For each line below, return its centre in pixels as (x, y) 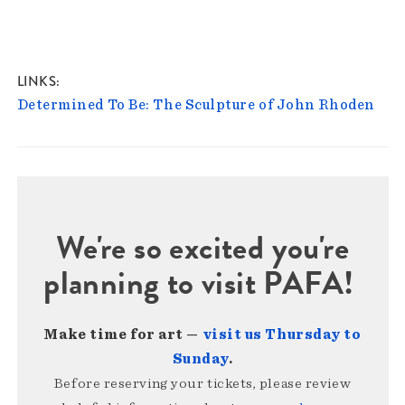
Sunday (200, 359)
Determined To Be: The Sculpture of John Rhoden (196, 105)
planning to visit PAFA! (202, 283)
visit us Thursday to (282, 335)
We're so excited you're (202, 248)
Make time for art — (123, 335)
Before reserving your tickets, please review (202, 384)
